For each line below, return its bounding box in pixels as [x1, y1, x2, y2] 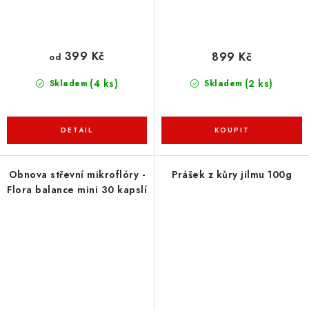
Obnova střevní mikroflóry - [8, 168, 146, 182]
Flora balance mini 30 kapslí [7, 183, 147, 197]
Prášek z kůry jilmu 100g [172, 168, 292, 182]
